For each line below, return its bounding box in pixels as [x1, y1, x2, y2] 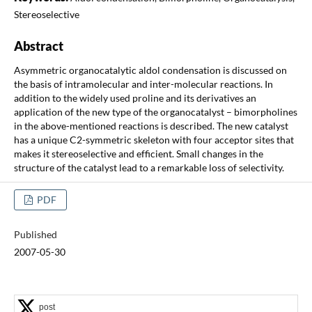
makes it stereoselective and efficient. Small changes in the [13, 147, 263, 159]
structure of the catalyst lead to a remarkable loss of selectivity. [13, 161, 284, 173]
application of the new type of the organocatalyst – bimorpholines [13, 105, 297, 118]
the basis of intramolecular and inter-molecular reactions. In [13, 77, 273, 90]
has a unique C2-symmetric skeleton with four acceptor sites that [13, 133, 294, 146]
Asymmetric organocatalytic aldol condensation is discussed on [13, 63, 287, 76]
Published [13, 228, 57, 240]
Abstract [13, 38, 63, 54]
